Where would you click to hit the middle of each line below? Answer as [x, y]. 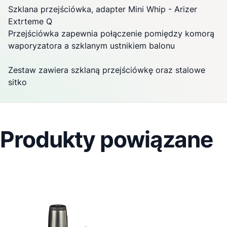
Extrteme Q [30, 22]
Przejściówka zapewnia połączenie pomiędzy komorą [111, 34]
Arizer [186, 9]
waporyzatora [35, 46]
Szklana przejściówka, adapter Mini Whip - [91, 9]
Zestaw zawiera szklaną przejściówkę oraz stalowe [107, 70]
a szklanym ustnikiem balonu [118, 46]
